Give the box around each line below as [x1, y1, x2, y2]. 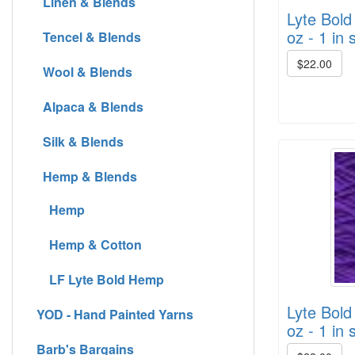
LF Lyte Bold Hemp [49, 269, 164, 288]
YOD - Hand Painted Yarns [36, 304, 193, 323]
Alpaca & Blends [36, 97, 143, 116]
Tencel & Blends [36, 27, 141, 46]
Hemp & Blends [43, 166, 137, 185]
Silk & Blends [36, 132, 124, 151]
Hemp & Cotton [36, 235, 142, 254]
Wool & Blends [36, 62, 132, 81]
